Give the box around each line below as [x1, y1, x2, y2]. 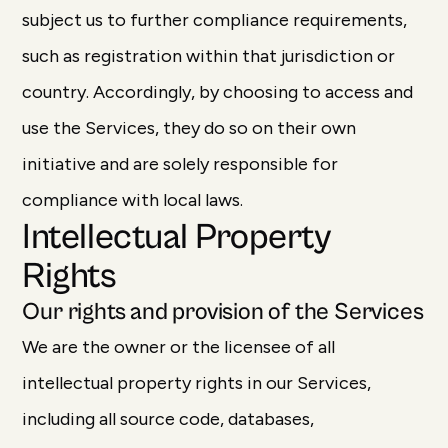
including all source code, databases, [22, 408, 315, 430]
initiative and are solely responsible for [22, 153, 339, 175]
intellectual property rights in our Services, [22, 372, 372, 394]
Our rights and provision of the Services [22, 298, 424, 326]
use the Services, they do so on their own [22, 117, 357, 139]
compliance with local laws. [22, 189, 244, 211]
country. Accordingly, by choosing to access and [22, 81, 414, 103]
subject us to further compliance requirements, [22, 9, 408, 31]
